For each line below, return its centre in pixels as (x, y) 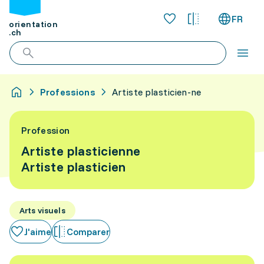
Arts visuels (42, 210)
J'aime (38, 232)
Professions (68, 92)
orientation (34, 24)
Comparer (88, 232)
